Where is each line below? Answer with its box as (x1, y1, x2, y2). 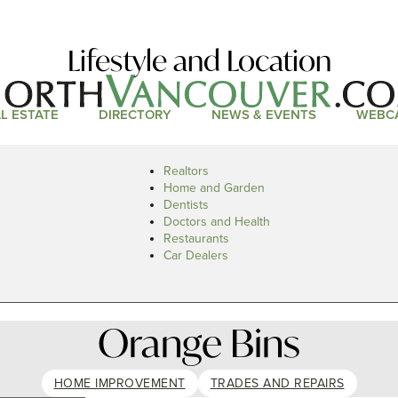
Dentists (163, 197, 209, 212)
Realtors (163, 163, 209, 179)
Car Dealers (163, 248, 228, 263)
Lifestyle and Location (67, 42, 331, 80)
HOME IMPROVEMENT (53, 376, 186, 391)
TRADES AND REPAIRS (210, 376, 345, 391)
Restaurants (163, 231, 229, 246)
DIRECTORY (98, 107, 171, 123)
